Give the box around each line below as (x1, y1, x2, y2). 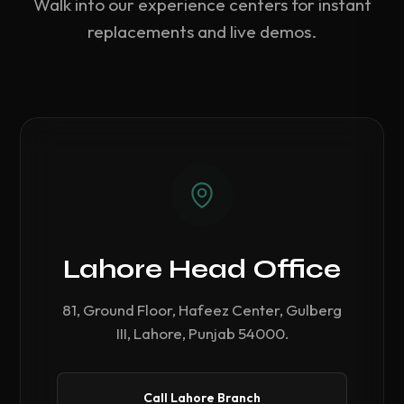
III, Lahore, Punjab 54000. (115, 324, 289, 343)
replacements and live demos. (87, 21, 317, 42)
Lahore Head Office (63, 253, 341, 285)
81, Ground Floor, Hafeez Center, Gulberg (62, 300, 342, 319)
